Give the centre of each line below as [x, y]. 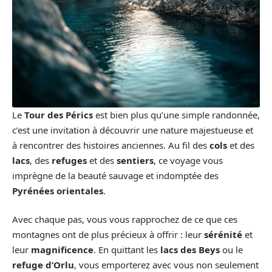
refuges [69, 160]
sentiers [135, 160]
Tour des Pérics [59, 114]
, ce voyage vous [188, 160]
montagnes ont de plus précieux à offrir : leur [108, 235]
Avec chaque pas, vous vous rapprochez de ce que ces [125, 219]
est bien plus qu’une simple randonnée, [176, 114]
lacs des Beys [190, 250]
